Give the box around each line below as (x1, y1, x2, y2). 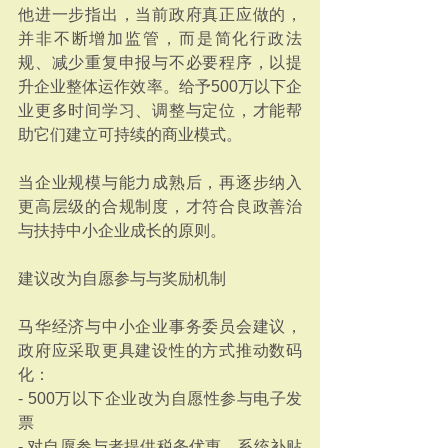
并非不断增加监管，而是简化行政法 (18, 30, 302, 47)
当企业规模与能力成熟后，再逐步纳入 (18, 174, 302, 191)
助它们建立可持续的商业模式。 (18, 126, 242, 143)
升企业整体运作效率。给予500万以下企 (18, 78, 302, 95)
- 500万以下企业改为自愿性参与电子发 (18, 390, 302, 407)
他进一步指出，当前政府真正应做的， (18, 6, 302, 23)
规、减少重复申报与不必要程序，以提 (18, 54, 302, 71)
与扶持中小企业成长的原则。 (18, 222, 226, 239)
